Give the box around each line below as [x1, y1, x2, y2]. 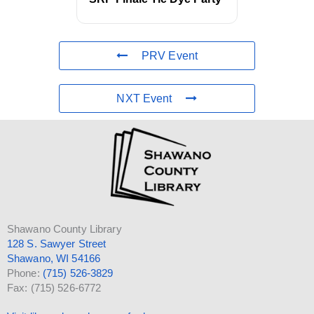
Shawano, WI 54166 [7, 252, 101, 264]
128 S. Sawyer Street [7, 238, 107, 250]
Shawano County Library [7, 223, 122, 235]
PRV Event [142, 50, 198, 62]
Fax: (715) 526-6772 [7, 282, 102, 294]
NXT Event [116, 93, 172, 105]
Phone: [7, 267, 43, 279]
